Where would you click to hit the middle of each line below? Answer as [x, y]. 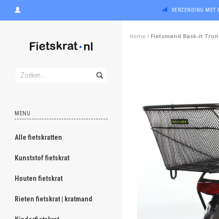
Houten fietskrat [39, 178]
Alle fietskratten [38, 137]
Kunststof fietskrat [42, 158]
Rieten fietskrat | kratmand [54, 199]
